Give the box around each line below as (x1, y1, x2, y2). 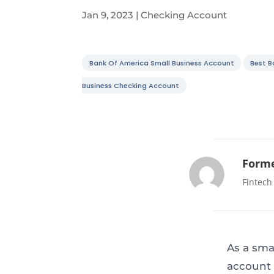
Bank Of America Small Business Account (89, 57, 234, 68)
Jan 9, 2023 (82, 9, 134, 21)
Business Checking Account (82, 80, 180, 91)
